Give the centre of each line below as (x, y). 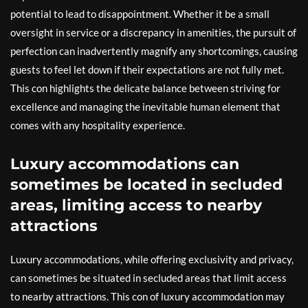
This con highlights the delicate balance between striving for (145, 88)
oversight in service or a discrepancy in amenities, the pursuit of (153, 32)
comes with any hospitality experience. (98, 125)
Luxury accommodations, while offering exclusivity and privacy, (152, 259)
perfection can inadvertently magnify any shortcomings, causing (154, 51)
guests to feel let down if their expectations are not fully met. (147, 69)
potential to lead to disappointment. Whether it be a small (140, 14)
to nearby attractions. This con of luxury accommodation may (147, 296)
